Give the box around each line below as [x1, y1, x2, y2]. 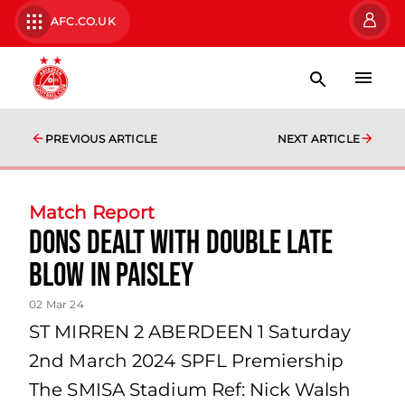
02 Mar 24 [29, 297, 84, 311]
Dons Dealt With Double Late [29, 224, 333, 263]
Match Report [29, 202, 155, 223]
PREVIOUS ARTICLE [45, 132, 158, 146]
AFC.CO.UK [51, 14, 116, 28]
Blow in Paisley [29, 257, 194, 296]
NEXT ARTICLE [277, 132, 360, 146]
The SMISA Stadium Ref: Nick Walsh [29, 379, 352, 400]
